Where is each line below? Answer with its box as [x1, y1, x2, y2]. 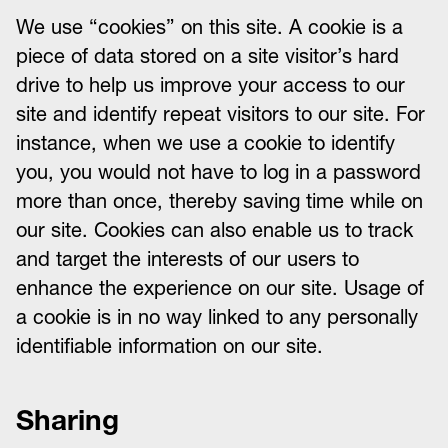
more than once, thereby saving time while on [16, 189, 423, 213]
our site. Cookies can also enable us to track [16, 218, 413, 242]
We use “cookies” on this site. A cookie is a [16, 15, 403, 39]
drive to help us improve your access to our [16, 73, 405, 97]
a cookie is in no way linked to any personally [16, 305, 418, 329]
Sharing [16, 403, 119, 437]
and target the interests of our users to [16, 247, 359, 271]
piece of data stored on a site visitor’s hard [16, 44, 399, 68]
